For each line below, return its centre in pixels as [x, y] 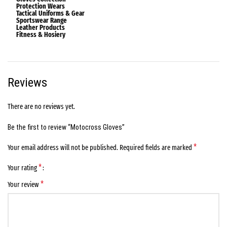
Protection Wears [41, 7]
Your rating [23, 168]
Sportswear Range [42, 21]
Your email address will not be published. [63, 148]
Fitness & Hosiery [41, 35]
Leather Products [41, 28]
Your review [24, 185]
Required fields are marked [157, 148]
